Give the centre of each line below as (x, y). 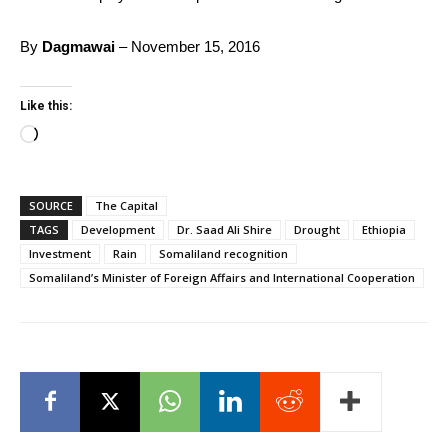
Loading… (70, 136)
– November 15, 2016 (187, 46)
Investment (60, 253)
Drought (317, 229)
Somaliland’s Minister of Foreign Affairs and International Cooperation (222, 277)
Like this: (46, 105)
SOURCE (51, 205)
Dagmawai (78, 46)
